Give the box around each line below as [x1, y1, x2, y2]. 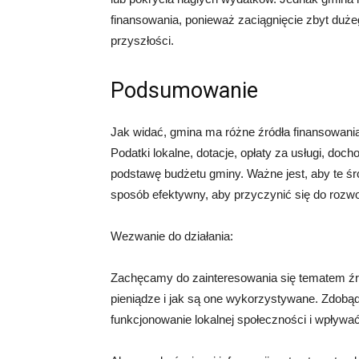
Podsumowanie [111, 77, 258, 103]
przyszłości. [111, 33, 174, 47]
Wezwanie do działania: [111, 228, 233, 243]
